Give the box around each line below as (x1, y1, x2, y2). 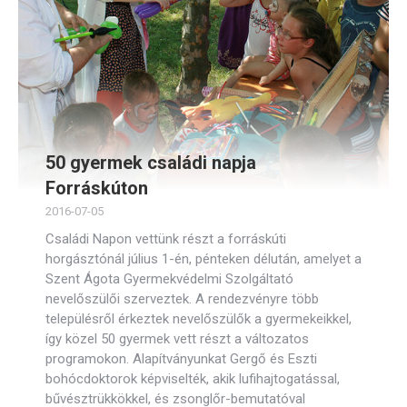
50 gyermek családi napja (45, 152, 256, 174)
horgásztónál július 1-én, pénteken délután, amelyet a (45, 251, 362, 267)
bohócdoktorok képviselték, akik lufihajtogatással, (45, 371, 340, 387)
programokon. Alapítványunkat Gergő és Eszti (45, 351, 317, 367)
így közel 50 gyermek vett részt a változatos (45, 331, 309, 347)
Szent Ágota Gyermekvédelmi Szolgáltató (45, 271, 293, 287)
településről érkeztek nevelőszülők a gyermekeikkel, (45, 311, 352, 327)
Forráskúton (45, 177, 148, 199)
